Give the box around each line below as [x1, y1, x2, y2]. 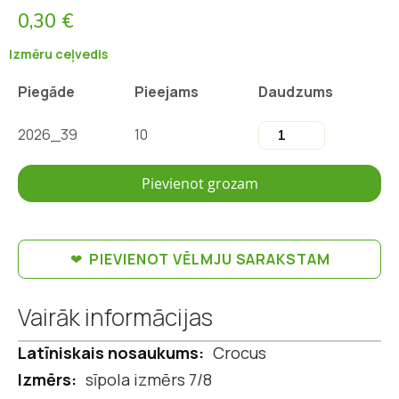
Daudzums [258, 82, 333, 102]
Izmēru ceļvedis [9, 45, 108, 63]
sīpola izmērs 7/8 [85, 369, 212, 391]
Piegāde [18, 82, 75, 102]
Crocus [213, 342, 266, 364]
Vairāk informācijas [18, 301, 213, 334]
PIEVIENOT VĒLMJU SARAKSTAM [89, 249, 330, 270]
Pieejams [134, 82, 199, 102]
